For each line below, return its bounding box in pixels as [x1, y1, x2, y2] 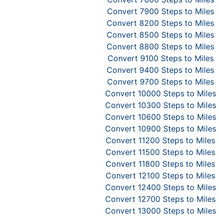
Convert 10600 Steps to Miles [105, 112, 216, 122]
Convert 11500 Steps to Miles [106, 147, 215, 157]
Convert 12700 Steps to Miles [105, 194, 216, 204]
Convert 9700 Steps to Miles [107, 77, 214, 87]
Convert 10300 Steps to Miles [105, 100, 216, 110]
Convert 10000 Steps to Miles [105, 88, 216, 98]
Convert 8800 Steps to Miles [107, 42, 214, 51]
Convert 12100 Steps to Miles [106, 171, 215, 180]
